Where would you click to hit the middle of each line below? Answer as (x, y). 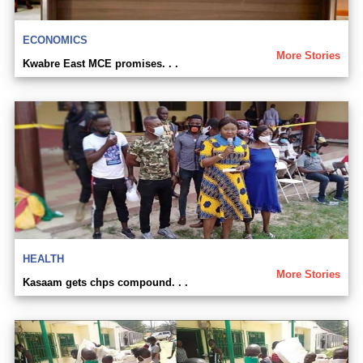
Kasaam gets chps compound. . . (105, 283)
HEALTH (43, 259)
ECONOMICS (55, 41)
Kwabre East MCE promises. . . (100, 64)
